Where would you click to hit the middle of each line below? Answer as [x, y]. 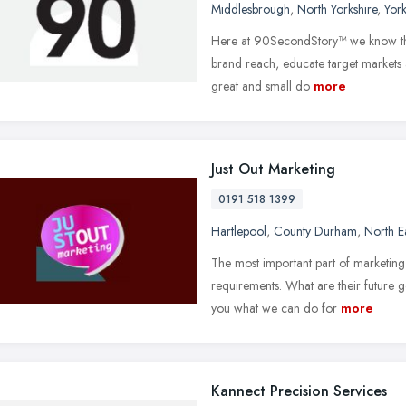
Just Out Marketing [273, 169]
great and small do [261, 86]
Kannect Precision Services [299, 391]
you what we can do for [274, 308]
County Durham [315, 231]
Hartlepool [239, 231]
